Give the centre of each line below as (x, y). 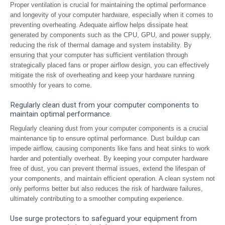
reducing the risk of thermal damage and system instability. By (101, 45)
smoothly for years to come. (51, 85)
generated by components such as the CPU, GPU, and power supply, (111, 35)
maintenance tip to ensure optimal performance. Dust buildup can (105, 138)
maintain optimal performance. (61, 114)
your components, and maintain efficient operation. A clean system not (113, 179)
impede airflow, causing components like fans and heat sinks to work (110, 148)
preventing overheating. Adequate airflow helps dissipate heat (99, 25)
